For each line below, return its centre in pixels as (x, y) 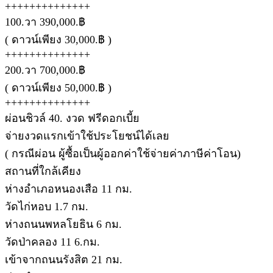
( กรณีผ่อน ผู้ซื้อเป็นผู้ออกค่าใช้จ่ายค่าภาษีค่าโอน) (123, 153)
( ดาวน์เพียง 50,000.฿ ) (58, 87)
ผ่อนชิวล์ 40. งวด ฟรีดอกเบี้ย (72, 118)
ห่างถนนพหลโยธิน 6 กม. (63, 224)
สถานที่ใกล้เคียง (43, 171)
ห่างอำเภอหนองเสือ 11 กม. (69, 189)
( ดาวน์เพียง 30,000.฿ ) (58, 39)
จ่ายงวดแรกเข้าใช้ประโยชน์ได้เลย (87, 136)
